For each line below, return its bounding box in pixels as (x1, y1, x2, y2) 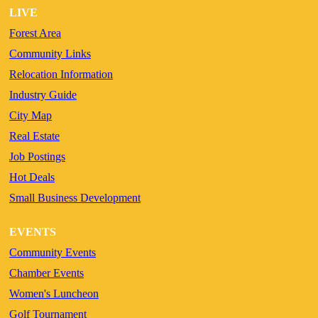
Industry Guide (9, 88, 77, 101)
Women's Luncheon (9, 287, 99, 300)
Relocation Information (9, 67, 113, 80)
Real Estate (9, 129, 60, 142)
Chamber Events (9, 266, 84, 279)
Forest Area (9, 26, 61, 39)
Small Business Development (9, 191, 141, 204)
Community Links (9, 47, 91, 60)
